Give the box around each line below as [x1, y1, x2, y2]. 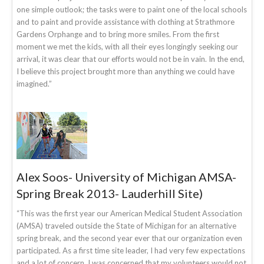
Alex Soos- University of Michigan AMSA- [16, 169, 236, 184]
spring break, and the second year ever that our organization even [16, 233, 242, 243]
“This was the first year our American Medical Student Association [16, 208, 242, 218]
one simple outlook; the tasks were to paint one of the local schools [16, 4, 247, 14]
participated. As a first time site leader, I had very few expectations [16, 245, 245, 255]
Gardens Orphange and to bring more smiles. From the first [16, 29, 219, 39]
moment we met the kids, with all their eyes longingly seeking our [16, 41, 238, 51]
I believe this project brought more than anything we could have [16, 66, 235, 76]
